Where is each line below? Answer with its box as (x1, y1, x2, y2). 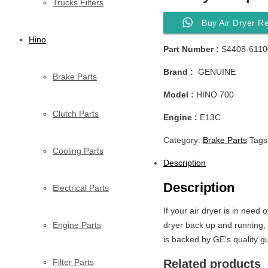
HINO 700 (194, 89, 234, 99)
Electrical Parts (53, 182, 109, 193)
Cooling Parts (53, 145, 103, 156)
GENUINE (193, 66, 236, 77)
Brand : (163, 66, 193, 77)
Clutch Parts (53, 108, 99, 118)
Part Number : (163, 44, 219, 54)
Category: (163, 135, 203, 145)
